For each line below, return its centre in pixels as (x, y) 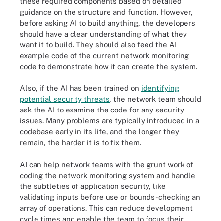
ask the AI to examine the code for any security (102, 110)
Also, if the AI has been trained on (80, 88)
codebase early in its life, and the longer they (99, 131)
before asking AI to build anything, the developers (108, 23)
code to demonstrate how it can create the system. (109, 66)
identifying (160, 88)
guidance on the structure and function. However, (106, 12)
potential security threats (65, 99)
